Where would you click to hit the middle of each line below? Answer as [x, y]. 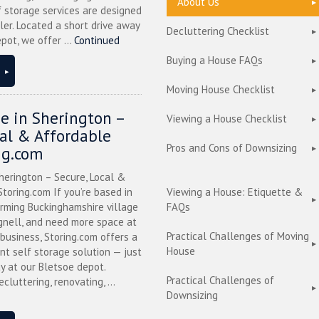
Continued [97, 40]
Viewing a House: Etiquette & [235, 192]
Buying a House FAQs [215, 60]
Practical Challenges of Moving [238, 236]
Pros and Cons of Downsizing [232, 148]
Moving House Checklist [221, 89]
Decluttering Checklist [218, 31]
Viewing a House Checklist [227, 119]
